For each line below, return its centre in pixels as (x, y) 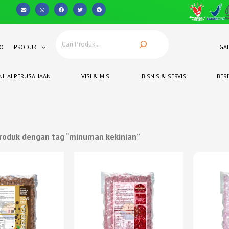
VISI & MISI (96, 76)
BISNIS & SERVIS (164, 76)
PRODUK (25, 47)
